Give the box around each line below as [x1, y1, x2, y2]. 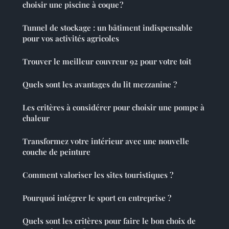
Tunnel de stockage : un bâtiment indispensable [22, 22, 193, 33]
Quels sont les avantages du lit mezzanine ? [22, 79, 177, 90]
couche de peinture [22, 147, 90, 157]
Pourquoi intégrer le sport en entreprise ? [22, 193, 171, 203]
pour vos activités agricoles [22, 33, 119, 44]
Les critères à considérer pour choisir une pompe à [22, 102, 204, 113]
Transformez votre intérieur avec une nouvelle [22, 136, 189, 147]
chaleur [22, 113, 50, 124]
